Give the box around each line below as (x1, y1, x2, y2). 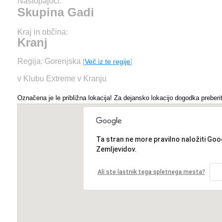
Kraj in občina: (17, 28, 68, 36)
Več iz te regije (85, 57, 130, 65)
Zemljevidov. (96, 145, 137, 153)
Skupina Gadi (17, 5, 94, 19)
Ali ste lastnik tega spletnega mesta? (97, 168, 205, 175)
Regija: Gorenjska (17, 57, 83, 65)
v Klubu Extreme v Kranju (17, 74, 107, 83)
